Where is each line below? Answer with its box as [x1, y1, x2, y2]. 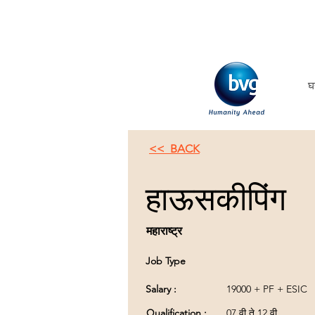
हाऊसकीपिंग [146, 180, 286, 218]
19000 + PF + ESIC [226, 283, 307, 295]
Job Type [146, 255, 186, 267]
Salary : [146, 283, 179, 295]
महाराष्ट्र [146, 224, 182, 238]
